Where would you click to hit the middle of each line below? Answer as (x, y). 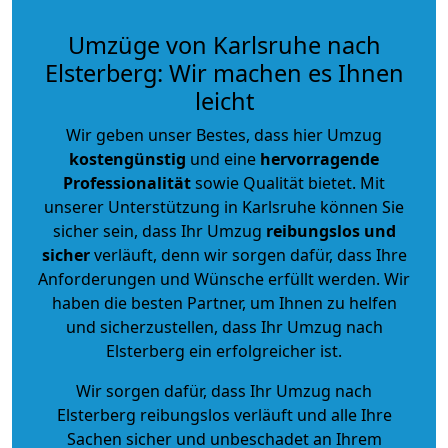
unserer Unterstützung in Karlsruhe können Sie (224, 206)
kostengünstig (127, 158)
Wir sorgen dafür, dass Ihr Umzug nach (224, 390)
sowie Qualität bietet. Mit (288, 182)
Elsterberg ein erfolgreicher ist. (224, 350)
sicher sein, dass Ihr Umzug (159, 230)
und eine (223, 158)
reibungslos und (330, 230)
